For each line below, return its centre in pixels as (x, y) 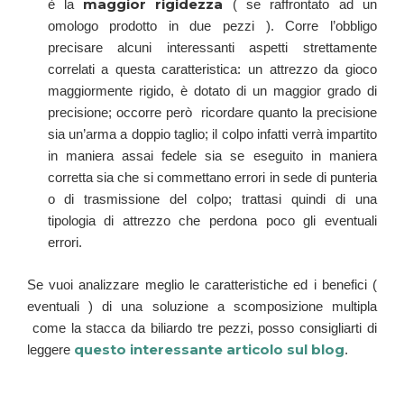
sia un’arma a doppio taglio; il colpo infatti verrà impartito (212, 134)
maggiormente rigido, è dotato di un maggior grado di (212, 91)
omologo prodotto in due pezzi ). (166, 26)
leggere (50, 349)
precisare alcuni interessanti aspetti (175, 48)
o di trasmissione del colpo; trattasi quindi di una (212, 199)
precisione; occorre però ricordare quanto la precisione (212, 113)
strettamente (340, 48)
